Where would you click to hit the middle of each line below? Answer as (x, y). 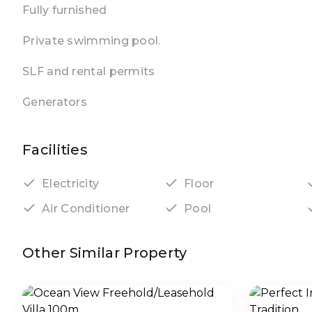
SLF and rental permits (89, 71)
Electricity (71, 183)
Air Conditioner (86, 208)
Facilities (55, 150)
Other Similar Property (105, 253)
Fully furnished (65, 10)
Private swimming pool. (92, 41)
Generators (55, 102)
